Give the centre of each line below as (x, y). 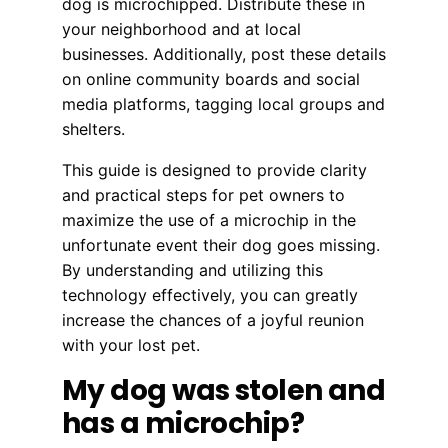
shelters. (93, 128)
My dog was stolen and (224, 390)
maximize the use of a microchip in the (209, 219)
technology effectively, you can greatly (210, 294)
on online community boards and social (211, 78)
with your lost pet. (131, 344)
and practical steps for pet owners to (203, 194)
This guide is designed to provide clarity (214, 169)
